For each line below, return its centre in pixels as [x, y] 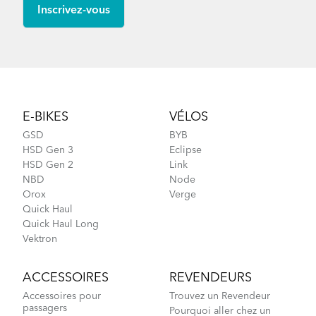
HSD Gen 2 [48, 165]
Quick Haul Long [61, 225]
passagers [45, 309]
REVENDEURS [211, 278]
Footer [37, 91]
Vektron [40, 239]
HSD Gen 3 [48, 151]
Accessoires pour [62, 297]
